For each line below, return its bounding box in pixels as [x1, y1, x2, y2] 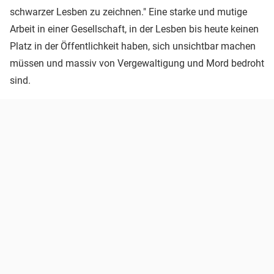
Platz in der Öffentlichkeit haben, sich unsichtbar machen [10, 40, 256, 52]
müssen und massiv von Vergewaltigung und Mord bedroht [10, 57, 264, 69]
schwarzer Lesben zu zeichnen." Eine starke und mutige [10, 6, 247, 18]
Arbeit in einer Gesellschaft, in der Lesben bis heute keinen [10, 23, 259, 35]
